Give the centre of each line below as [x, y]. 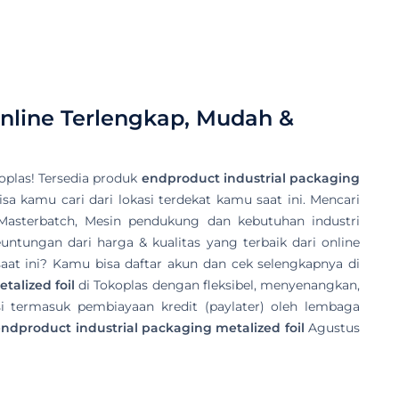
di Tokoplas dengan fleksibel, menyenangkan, [217, 285]
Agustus [332, 327]
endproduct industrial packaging [251, 178]
